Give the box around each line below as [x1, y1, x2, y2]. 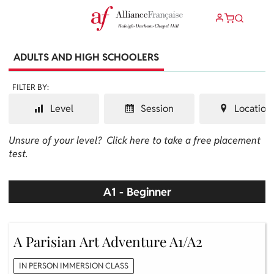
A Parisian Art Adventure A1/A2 [13, 232, 202, 251]
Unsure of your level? [9, 134, 106, 147]
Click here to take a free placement [106, 134, 261, 147]
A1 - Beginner [103, 185, 171, 199]
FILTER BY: [12, 82, 49, 93]
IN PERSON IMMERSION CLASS [19, 261, 128, 272]
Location [231, 102, 272, 116]
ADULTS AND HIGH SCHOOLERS [13, 51, 159, 64]
